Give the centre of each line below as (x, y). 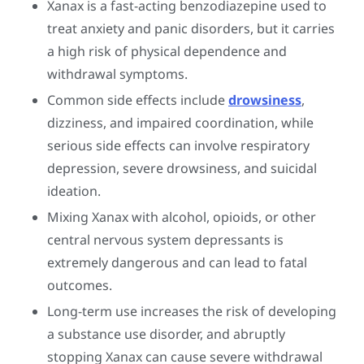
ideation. (74, 191)
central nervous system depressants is (165, 240)
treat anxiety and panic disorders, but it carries (191, 29)
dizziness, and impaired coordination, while (180, 123)
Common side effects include (138, 100)
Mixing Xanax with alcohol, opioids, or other (182, 217)
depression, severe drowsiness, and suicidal (182, 169)
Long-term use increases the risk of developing (192, 312)
